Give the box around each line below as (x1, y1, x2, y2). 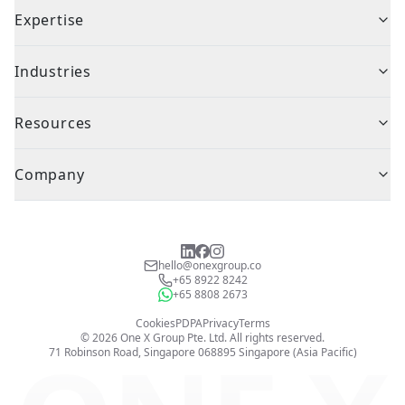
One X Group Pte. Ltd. (120, 329, 227, 345)
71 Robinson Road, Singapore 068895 (48, 344, 236, 360)
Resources (14, 112, 93, 133)
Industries (14, 61, 91, 81)
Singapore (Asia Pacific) (238, 344, 357, 360)
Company (14, 164, 85, 184)
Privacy (202, 315, 239, 331)
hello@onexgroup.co (158, 257, 261, 273)
